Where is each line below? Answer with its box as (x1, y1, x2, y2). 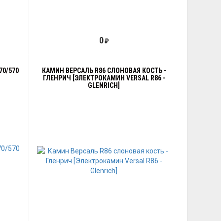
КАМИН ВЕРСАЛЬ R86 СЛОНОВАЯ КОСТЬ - (41, 67, 166, 74)
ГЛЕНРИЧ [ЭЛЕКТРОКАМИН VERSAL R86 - (42, 74, 165, 82)
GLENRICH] (88, 81, 120, 89)
